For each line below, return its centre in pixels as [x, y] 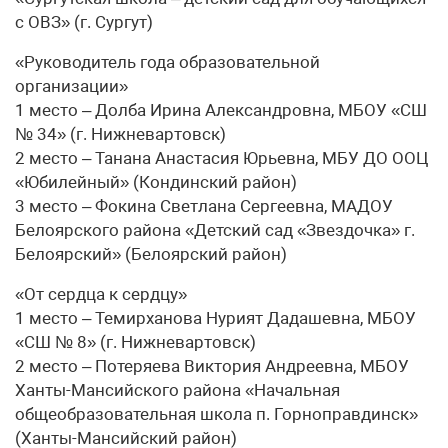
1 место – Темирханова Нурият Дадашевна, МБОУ [215, 317]
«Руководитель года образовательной [167, 61]
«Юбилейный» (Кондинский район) [156, 181]
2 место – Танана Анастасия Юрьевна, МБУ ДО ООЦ [221, 157]
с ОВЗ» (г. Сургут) [84, 21]
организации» [71, 85]
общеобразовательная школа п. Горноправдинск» [216, 413]
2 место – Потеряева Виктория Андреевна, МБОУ [212, 365]
